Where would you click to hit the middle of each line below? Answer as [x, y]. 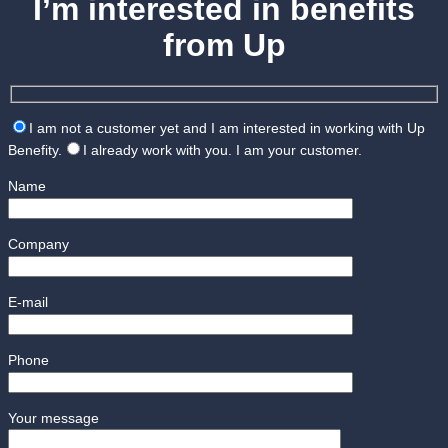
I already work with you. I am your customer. [222, 149]
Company [38, 243]
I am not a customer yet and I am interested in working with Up [227, 127]
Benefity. [35, 149]
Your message [53, 417]
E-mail [28, 301]
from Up [224, 44]
